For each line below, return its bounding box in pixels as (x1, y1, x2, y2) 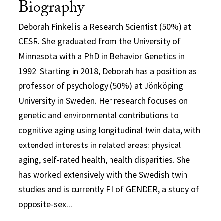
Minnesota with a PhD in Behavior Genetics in (18, 50, 185, 62)
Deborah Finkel (18, 20, 74, 32)
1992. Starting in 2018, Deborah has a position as (18, 65, 197, 76)
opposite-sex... (18, 198, 73, 210)
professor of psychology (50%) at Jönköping (18, 79, 184, 91)
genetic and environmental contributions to (18, 109, 179, 121)
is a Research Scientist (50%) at (75, 20, 192, 32)
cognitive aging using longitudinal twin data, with (18, 124, 201, 136)
